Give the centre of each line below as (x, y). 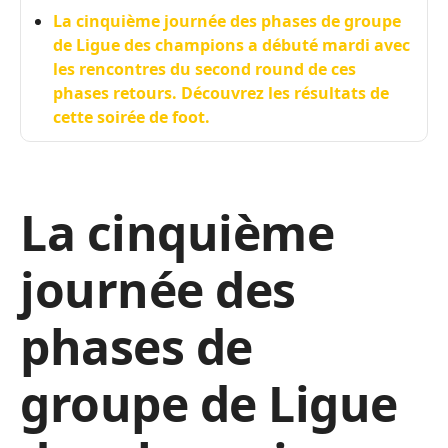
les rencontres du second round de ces (204, 68)
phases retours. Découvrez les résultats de (221, 92)
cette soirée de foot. (131, 116)
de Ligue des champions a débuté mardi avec (231, 44)
